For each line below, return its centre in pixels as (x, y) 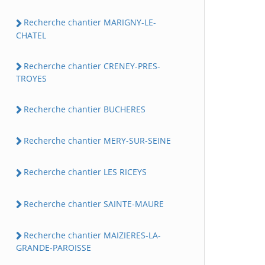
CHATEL (31, 35)
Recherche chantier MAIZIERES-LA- (92, 235)
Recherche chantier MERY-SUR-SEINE (97, 141)
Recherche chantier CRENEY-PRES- (92, 66)
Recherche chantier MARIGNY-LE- (90, 22)
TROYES (31, 78)
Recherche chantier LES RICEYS (85, 172)
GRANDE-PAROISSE (54, 248)
